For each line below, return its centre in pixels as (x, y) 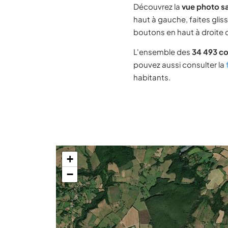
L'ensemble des (163, 52)
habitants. (152, 77)
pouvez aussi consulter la (180, 64)
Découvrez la (158, 6)
